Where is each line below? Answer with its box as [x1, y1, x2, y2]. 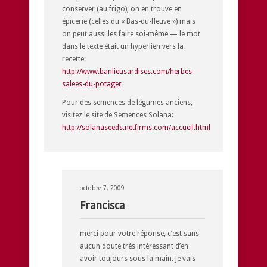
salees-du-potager [62, 79, 122, 88]
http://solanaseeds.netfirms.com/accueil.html [62, 123, 210, 132]
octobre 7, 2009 [80, 184, 125, 191]
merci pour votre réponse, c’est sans [80, 229, 199, 238]
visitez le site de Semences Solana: [62, 110, 173, 119]
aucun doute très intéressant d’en [80, 241, 188, 250]
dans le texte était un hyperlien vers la [62, 42, 184, 51]
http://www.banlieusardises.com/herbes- [62, 67, 194, 76]
